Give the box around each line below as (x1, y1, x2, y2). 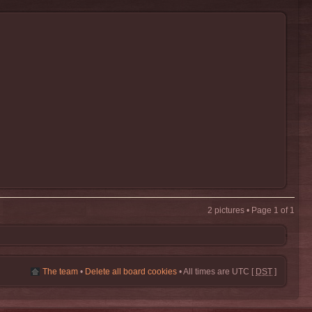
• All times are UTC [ (177, 267, 256, 276)
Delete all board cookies (85, 267, 177, 276)
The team (42, 267, 78, 276)
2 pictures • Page (208, 205, 274, 215)
